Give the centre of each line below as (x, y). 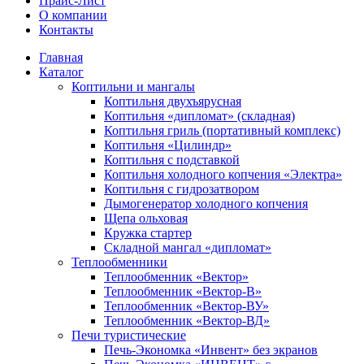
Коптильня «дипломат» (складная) (199, 116)
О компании (73, 15)
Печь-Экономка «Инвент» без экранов (211, 350)
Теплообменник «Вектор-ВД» (187, 321)
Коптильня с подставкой (172, 160)
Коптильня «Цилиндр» (168, 145)
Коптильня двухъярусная (173, 101)
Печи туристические (129, 335)
